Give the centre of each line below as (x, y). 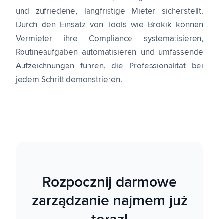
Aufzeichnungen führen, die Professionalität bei (109, 66)
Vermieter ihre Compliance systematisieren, (109, 39)
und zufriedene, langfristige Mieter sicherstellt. (109, 11)
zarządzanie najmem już (109, 201)
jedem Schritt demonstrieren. (69, 80)
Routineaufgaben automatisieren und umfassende (109, 53)
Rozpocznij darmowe (109, 182)
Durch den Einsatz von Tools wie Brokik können (109, 25)
